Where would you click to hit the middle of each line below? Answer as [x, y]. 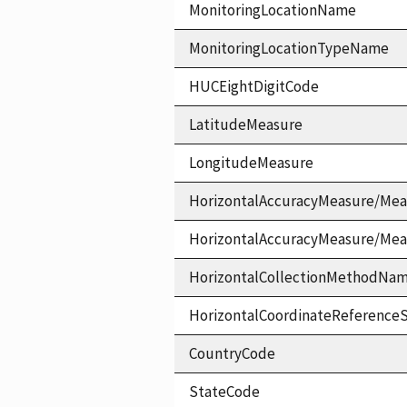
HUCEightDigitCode [254, 86]
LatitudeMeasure [246, 124]
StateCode [224, 391]
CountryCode [232, 353]
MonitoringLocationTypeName [289, 48]
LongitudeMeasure [251, 162]
